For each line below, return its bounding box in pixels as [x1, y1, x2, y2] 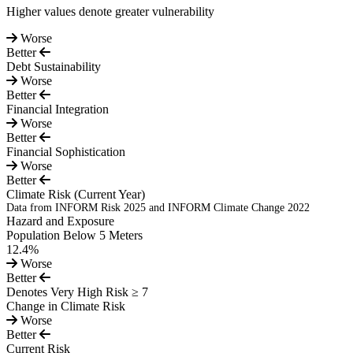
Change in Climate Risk [6, 299, 125, 314]
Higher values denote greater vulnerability [6, 5, 214, 19]
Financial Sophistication [6, 145, 125, 159]
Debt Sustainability [6, 60, 101, 74]
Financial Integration [6, 102, 109, 117]
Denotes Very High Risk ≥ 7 [6, 285, 148, 299]
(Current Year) [74, 188, 145, 202]
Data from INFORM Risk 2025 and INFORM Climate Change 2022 [6, 202, 310, 214]
